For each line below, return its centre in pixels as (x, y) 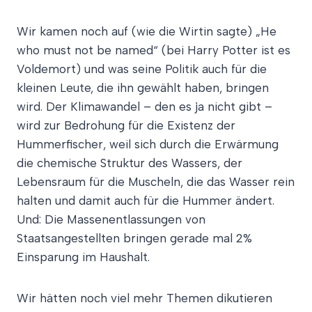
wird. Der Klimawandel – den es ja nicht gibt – (145, 106)
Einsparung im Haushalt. (83, 257)
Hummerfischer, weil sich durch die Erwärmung (148, 144)
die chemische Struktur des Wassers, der (130, 163)
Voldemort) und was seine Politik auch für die (142, 69)
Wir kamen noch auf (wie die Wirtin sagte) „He (147, 31)
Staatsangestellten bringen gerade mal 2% (134, 238)
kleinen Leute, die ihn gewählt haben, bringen (143, 87)
